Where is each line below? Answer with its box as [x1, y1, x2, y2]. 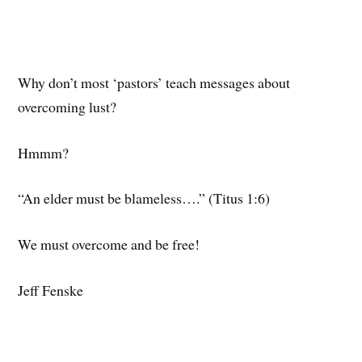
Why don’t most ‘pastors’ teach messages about [18, 72, 291, 92]
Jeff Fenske [18, 280, 84, 300]
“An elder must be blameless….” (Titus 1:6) [18, 188, 271, 208]
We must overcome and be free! [18, 234, 200, 255]
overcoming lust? [18, 96, 117, 116]
